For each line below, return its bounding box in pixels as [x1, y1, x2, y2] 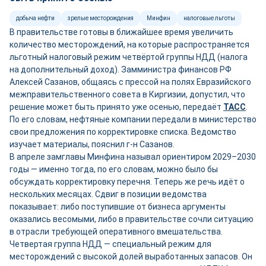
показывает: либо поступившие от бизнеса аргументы [9, 202, 226, 211]
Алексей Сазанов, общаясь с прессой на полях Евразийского [9, 77, 251, 87]
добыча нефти [16, 15, 55, 21]
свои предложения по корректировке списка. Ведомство [9, 127, 236, 137]
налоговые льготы [183, 15, 235, 21]
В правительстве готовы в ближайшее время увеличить [9, 27, 233, 37]
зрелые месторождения [68, 15, 134, 21]
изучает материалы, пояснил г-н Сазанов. [9, 140, 175, 149]
